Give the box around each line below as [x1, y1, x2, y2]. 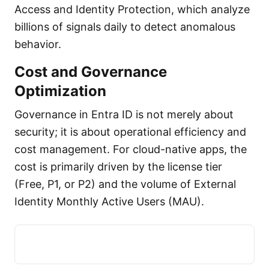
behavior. [14, 38, 61, 50]
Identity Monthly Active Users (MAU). [14, 195, 204, 208]
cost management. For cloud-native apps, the [14, 143, 247, 156]
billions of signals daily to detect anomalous [14, 20, 235, 33]
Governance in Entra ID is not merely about [14, 108, 234, 121]
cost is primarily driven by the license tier [14, 160, 222, 173]
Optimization [14, 82, 106, 100]
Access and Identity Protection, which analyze [14, 3, 250, 16]
